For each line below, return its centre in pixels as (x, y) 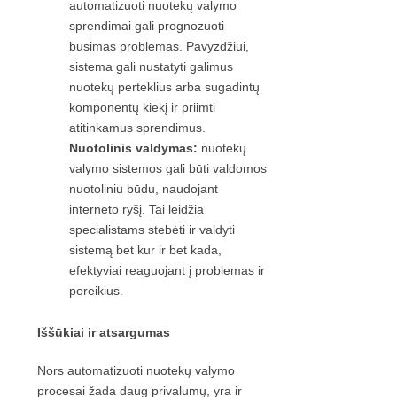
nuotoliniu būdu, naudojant (144, 189)
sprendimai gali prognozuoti (147, 26)
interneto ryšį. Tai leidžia (136, 210)
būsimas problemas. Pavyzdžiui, (159, 47)
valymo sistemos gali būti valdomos (168, 169)
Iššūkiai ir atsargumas (104, 333)
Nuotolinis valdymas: (135, 148)
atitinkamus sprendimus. (137, 128)
